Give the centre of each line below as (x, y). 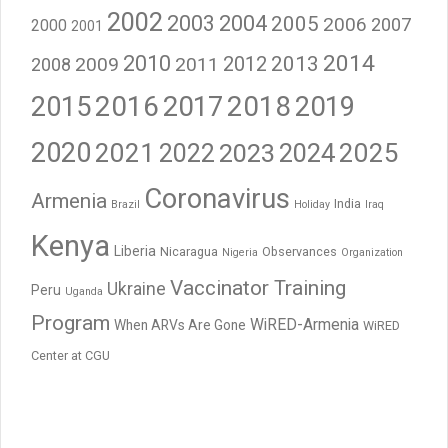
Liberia (135, 250)
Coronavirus (217, 198)
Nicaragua (189, 251)
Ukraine (136, 288)
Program (70, 322)
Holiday (312, 204)
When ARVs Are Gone (180, 324)
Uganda (84, 291)
